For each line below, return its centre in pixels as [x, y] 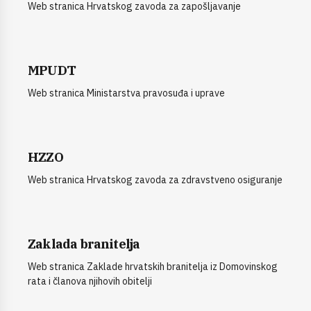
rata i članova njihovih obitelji [90, 281]
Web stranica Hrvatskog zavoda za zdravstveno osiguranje [155, 180]
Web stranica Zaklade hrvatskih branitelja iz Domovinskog [153, 267]
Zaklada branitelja [84, 244]
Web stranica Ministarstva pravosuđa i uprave [126, 93]
